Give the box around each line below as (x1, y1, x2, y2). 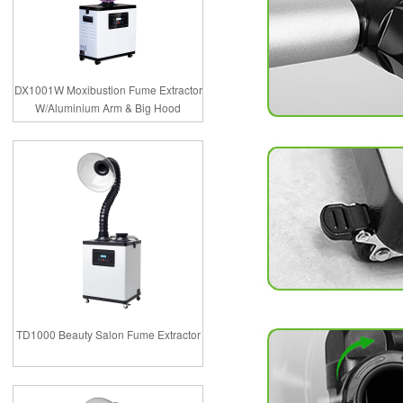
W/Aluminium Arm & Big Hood (35, 100, 181, 115)
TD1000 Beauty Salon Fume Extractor (15, 327, 201, 342)
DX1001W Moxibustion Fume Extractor (13, 82, 202, 97)
